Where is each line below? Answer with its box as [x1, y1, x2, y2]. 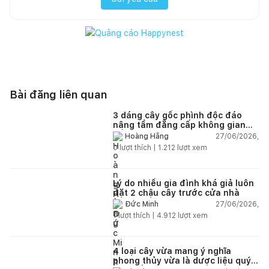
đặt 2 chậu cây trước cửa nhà [113, 187, 240, 198]
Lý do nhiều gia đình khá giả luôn [113, 178, 254, 188]
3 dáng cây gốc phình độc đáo [113, 110, 242, 120]
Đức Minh [125, 200, 159, 209]
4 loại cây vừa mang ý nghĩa [113, 246, 231, 256]
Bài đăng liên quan [10, 88, 107, 101]
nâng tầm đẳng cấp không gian [113, 119, 246, 130]
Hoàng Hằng [125, 132, 169, 141]
